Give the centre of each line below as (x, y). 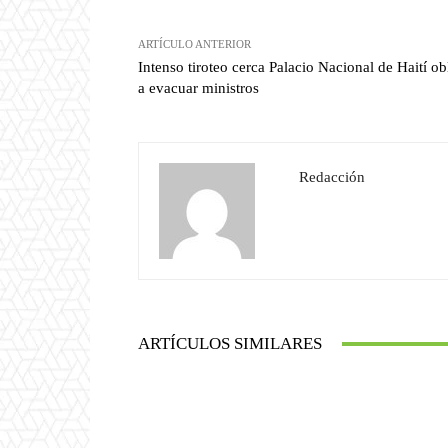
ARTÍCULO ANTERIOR (194, 44)
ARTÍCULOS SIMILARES (230, 344)
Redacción (332, 177)
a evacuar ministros (198, 88)
